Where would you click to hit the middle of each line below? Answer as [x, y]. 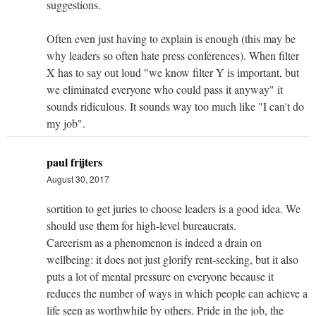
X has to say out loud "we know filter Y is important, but [173, 72]
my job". [66, 123]
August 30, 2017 [78, 178]
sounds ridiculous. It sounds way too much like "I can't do [175, 106]
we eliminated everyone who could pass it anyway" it [165, 89]
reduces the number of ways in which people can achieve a [177, 293]
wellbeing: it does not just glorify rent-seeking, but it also [172, 259]
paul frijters [74, 162]
